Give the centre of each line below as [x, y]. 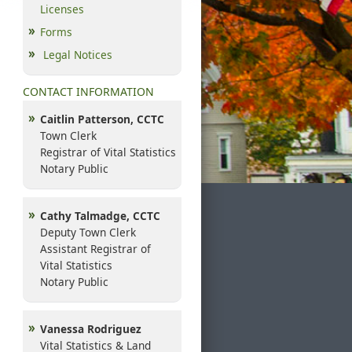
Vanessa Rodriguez [91, 328]
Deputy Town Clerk [88, 232]
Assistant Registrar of [95, 248]
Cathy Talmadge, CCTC [100, 215]
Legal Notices [78, 54]
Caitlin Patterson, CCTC [102, 119]
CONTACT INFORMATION [88, 91]
